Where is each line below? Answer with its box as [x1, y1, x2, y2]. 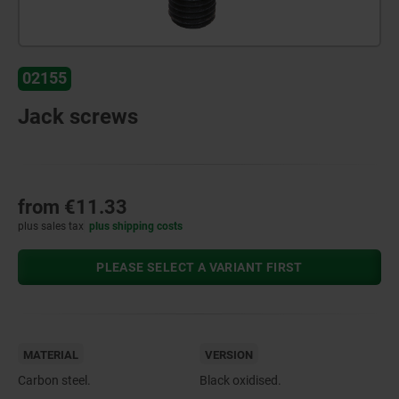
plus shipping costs [89, 219, 183, 232]
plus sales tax [18, 219, 84, 232]
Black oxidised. [199, 372, 281, 387]
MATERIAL [23, 347, 78, 362]
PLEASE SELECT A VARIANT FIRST [96, 259, 303, 274]
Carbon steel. [18, 372, 91, 387]
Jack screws [18, 103, 138, 129]
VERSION [205, 347, 253, 362]
